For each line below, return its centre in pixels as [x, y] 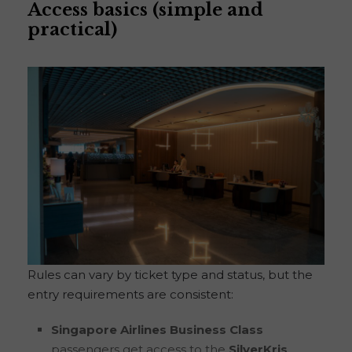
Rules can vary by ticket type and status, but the [170, 274]
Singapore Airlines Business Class [157, 329]
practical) [72, 29]
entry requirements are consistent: [130, 294]
